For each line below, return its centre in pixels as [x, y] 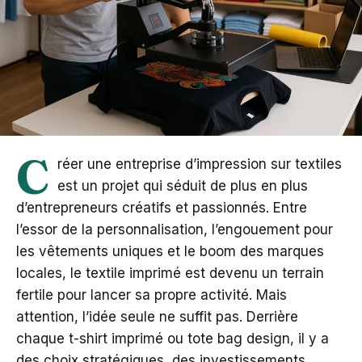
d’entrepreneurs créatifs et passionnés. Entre [162, 207]
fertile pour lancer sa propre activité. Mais [152, 295]
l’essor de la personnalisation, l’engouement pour [175, 229]
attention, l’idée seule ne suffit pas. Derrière [157, 316]
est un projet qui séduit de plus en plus [183, 185]
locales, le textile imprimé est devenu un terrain [170, 273]
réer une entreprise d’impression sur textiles [200, 164]
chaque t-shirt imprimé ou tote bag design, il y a [173, 338]
